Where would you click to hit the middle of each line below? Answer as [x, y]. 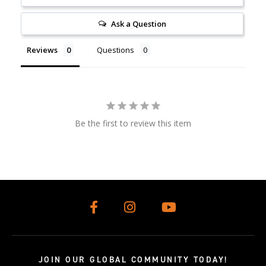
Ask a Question [138, 24]
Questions [115, 50]
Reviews [42, 50]
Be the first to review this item [133, 123]
